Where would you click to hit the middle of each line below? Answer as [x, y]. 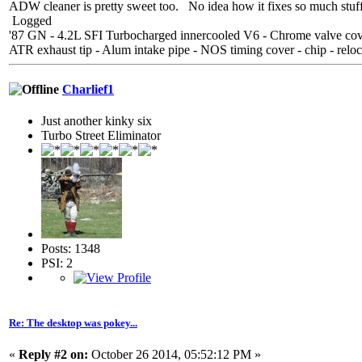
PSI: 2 [57, 263]
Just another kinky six [97, 121]
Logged [30, 20]
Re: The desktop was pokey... [73, 322]
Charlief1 [88, 90]
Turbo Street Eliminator [101, 136]
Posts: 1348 [71, 249]
